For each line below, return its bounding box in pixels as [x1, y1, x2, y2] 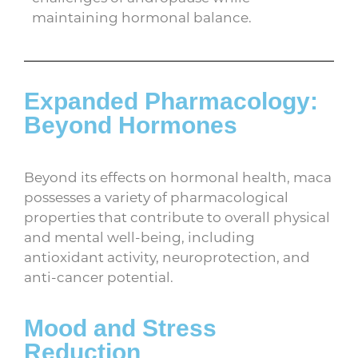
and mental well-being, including [24, 228, 255, 246]
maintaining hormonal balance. [32, 8, 252, 26]
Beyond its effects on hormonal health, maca [24, 168, 332, 186]
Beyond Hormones [24, 112, 237, 139]
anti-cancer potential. [24, 268, 173, 286]
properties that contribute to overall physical [24, 208, 330, 226]
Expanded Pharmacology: [24, 88, 318, 115]
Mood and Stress [24, 315, 217, 342]
